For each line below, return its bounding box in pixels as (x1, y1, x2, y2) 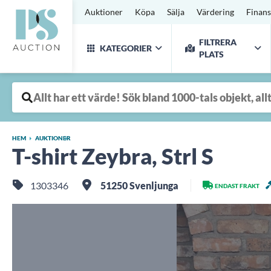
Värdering (197, 7, 234, 17)
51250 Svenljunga (99, 180, 178, 191)
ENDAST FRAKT (215, 182, 260, 189)
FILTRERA (199, 37, 237, 47)
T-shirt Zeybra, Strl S (12, 143, 214, 169)
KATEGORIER (100, 43, 152, 53)
